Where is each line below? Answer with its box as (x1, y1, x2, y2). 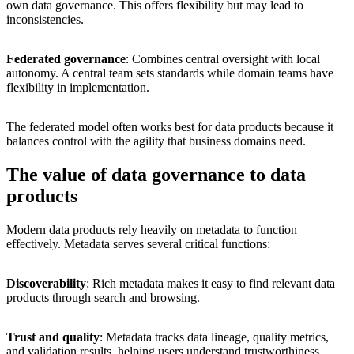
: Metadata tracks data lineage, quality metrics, (100, 330, 329, 344)
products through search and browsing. (6, 290, 200, 304)
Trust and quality (6, 330, 100, 344)
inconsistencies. (6, 12, 84, 26)
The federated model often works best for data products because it (6, 119, 333, 134)
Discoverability (6, 276, 86, 290)
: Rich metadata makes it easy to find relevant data (86, 276, 335, 290)
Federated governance (6, 51, 126, 66)
